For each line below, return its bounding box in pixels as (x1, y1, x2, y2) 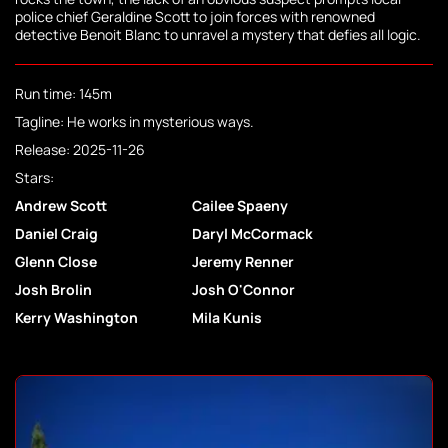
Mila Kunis (192, 308, 263, 328)
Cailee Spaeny (192, 196, 289, 216)
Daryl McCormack (192, 224, 314, 244)
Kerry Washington (15, 308, 138, 328)
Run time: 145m (15, 84, 112, 104)
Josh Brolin (15, 280, 92, 300)
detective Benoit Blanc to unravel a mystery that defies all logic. (15, 25, 421, 45)
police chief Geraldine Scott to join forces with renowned (15, 7, 375, 27)
